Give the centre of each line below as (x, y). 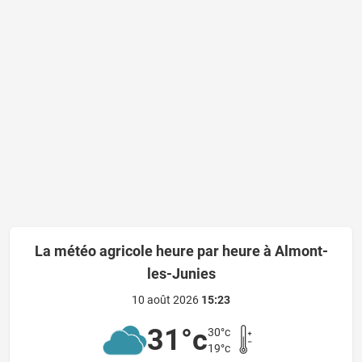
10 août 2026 (166, 300)
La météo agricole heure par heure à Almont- (181, 251)
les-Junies (181, 274)
